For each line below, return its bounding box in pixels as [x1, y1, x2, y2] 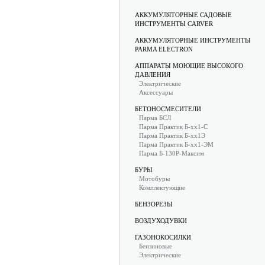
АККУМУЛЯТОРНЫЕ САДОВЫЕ [135, 11, 232, 18]
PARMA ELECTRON [135, 46, 193, 53]
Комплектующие [139, 184, 185, 191]
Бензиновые [139, 243, 172, 250]
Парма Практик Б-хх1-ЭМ [139, 141, 214, 148]
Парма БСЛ [139, 114, 171, 121]
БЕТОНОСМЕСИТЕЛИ [135, 105, 201, 112]
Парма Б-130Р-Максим [139, 150, 204, 157]
